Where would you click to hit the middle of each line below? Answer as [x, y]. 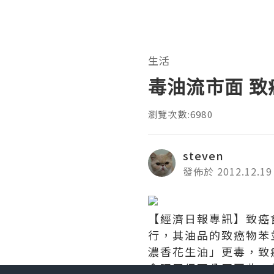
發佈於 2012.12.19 [228, 171]
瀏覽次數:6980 [180, 114]
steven [203, 155]
